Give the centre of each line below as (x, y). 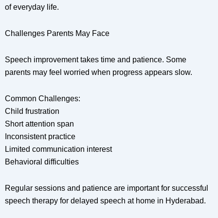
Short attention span (39, 124)
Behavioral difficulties (42, 162)
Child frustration (32, 111)
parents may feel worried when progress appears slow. (99, 73)
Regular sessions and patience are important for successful (107, 188)
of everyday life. (32, 7)
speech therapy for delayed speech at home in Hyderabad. (105, 201)
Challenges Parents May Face (57, 34)
